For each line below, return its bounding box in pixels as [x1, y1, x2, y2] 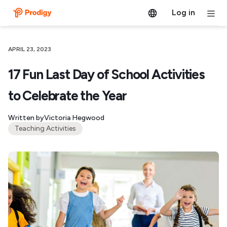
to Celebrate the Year [8, 88, 127, 104]
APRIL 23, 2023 [8, 46, 51, 53]
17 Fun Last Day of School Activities [8, 66, 205, 83]
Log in [171, 8, 195, 17]
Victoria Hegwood [44, 113, 104, 122]
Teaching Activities [14, 124, 76, 133]
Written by [8, 113, 44, 122]
